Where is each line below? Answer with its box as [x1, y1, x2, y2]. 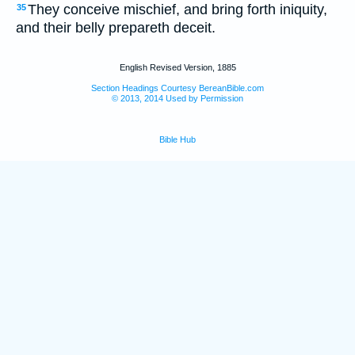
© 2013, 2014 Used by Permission [112, 93, 243, 103]
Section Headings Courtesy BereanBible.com [91, 82, 264, 93]
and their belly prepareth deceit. [16, 20, 216, 36]
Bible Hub [159, 134, 196, 144]
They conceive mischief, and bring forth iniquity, [28, 2, 327, 18]
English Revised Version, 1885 [119, 62, 236, 72]
